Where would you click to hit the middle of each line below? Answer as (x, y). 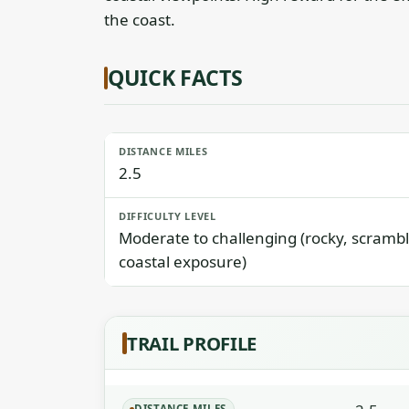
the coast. (140, 20)
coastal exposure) (183, 262)
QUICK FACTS (175, 78)
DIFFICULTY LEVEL (168, 216)
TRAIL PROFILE (192, 343)
